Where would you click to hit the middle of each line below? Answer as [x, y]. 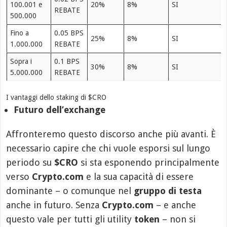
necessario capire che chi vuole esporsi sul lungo [108, 148]
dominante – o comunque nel [70, 191]
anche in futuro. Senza [54, 205]
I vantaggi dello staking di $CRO [56, 98]
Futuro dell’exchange [60, 110]
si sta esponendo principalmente [149, 163]
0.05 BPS [69, 33]
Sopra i [21, 62]
